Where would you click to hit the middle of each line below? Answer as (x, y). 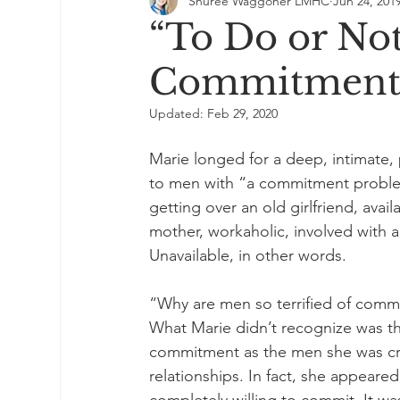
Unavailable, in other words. (248, 255)
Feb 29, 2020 (242, 113)
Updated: (178, 113)
